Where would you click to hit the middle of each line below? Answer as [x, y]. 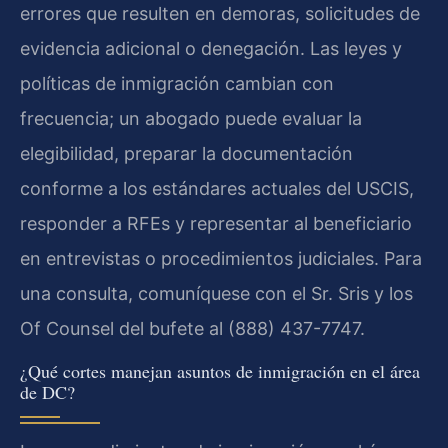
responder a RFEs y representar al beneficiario [216, 224]
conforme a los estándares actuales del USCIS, [217, 189]
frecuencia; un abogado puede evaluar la [191, 119]
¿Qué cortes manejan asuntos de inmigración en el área [220, 370]
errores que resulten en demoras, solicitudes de [220, 14]
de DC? [47, 391]
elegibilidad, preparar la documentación [186, 154]
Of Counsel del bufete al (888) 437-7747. [192, 329]
